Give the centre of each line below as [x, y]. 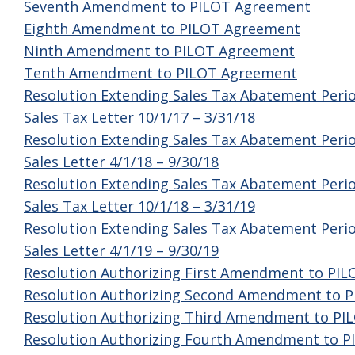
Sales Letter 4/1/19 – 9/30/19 [121, 250]
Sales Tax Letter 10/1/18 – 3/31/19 [139, 206]
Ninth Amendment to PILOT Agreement [159, 51]
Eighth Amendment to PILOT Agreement [162, 29]
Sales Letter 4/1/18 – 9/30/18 [121, 162]
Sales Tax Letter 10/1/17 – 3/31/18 [139, 117]
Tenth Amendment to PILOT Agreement [160, 73]
